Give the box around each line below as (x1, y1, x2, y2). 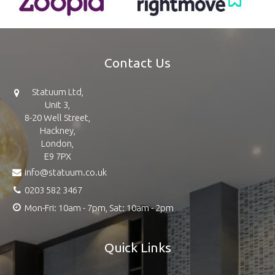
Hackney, (39, 125, 76, 136)
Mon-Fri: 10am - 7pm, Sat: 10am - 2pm (25, 202, 174, 213)
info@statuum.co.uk (25, 166, 107, 177)
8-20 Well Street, (25, 112, 90, 123)
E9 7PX (44, 150, 71, 161)
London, (41, 137, 74, 149)
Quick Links (104, 239, 171, 255)
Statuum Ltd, (31, 86, 83, 97)
